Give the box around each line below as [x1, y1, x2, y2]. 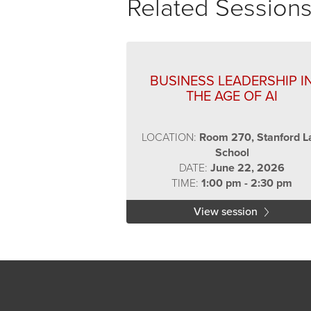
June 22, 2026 [210, 161, 285, 175]
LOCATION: [141, 131, 199, 144]
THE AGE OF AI [186, 88, 278, 105]
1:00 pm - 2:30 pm [201, 176, 293, 190]
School [215, 146, 249, 160]
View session [194, 205, 261, 219]
